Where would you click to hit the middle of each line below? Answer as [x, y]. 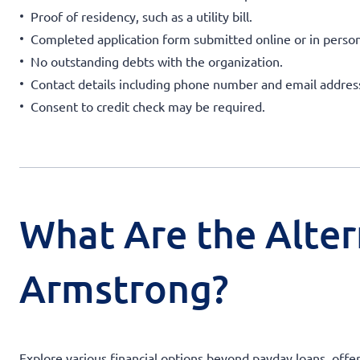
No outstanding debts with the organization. [157, 61]
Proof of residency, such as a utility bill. [141, 16]
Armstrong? [124, 288]
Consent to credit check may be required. [148, 106]
